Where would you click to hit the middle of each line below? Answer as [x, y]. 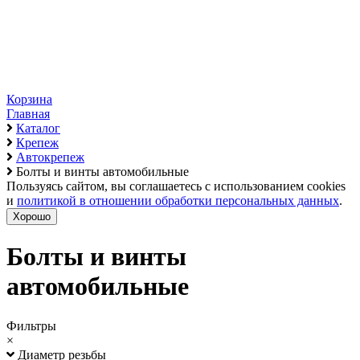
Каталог [38, 128]
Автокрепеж [50, 157]
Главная [28, 114]
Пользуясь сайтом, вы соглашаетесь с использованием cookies [176, 186]
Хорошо [32, 217]
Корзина [29, 99]
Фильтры [31, 325]
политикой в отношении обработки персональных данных [178, 200]
